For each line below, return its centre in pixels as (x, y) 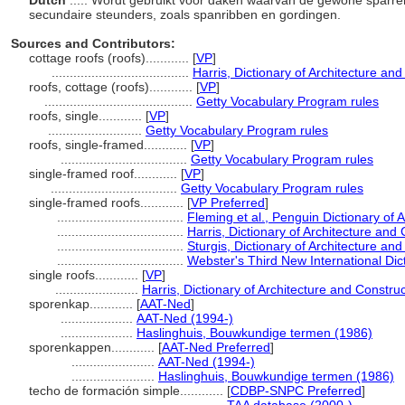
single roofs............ (85, 275)
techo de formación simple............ (128, 391)
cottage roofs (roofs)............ (111, 58)
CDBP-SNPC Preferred (296, 391)
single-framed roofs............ (108, 202)
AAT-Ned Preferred (216, 347)
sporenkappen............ (94, 347)
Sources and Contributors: (93, 43)
